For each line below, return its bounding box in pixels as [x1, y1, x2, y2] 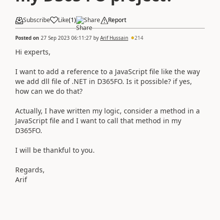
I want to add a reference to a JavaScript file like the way [15, 66, 200, 76]
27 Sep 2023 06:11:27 [41, 34, 92, 41]
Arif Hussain [100, 34, 128, 41]
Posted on [15, 34, 41, 41]
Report [108, 16, 126, 24]
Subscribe [23, 16, 50, 24]
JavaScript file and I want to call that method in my [15, 115, 181, 125]
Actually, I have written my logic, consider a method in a [15, 106, 200, 115]
